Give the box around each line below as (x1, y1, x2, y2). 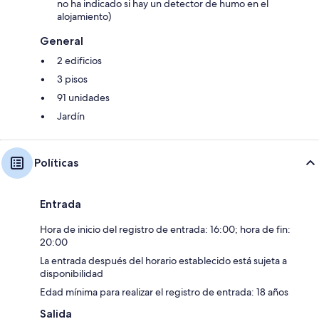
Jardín (57, 109, 85, 122)
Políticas (34, 155, 78, 169)
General (40, 33, 83, 48)
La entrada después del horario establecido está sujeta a (40, 253, 287, 267)
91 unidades (57, 90, 110, 104)
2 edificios (57, 53, 102, 67)
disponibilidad (40, 266, 103, 280)
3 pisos (57, 72, 88, 85)
